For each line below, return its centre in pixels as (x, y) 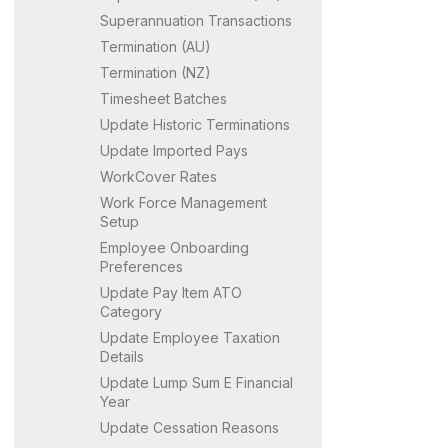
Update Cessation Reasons (189, 427)
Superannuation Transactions (196, 20)
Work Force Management (183, 202)
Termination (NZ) (155, 72)
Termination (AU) (155, 46)
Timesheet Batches (163, 98)
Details (122, 356)
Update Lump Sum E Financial (196, 382)
